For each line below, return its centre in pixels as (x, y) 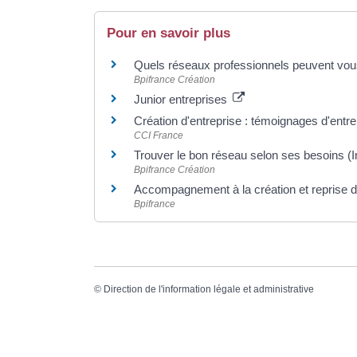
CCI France (158, 135)
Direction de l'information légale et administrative (208, 289)
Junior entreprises (182, 99)
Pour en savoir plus (168, 33)
